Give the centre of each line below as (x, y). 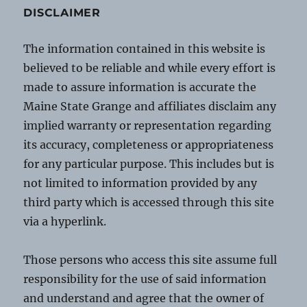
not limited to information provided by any (140, 183)
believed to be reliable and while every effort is (150, 67)
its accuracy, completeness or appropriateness (149, 144)
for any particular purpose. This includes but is (149, 163)
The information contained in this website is (145, 48)
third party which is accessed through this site (149, 202)
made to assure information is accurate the (140, 87)
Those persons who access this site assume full (150, 259)
